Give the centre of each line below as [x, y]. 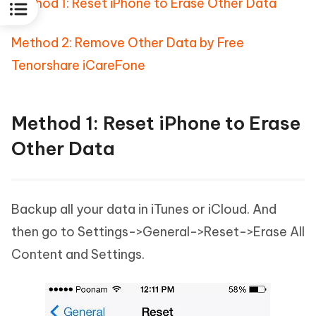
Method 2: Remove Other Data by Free [128, 43]
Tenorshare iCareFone [78, 65]
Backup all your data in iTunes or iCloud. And [144, 209]
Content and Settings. [78, 254]
